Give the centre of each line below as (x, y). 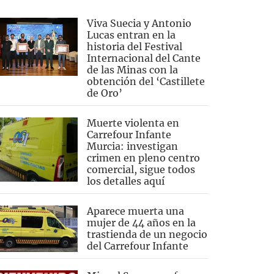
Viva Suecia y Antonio (139, 23)
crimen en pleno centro (143, 158)
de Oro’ (104, 93)
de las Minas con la (132, 70)
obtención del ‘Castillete (146, 81)
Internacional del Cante (143, 58)
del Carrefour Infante (137, 246)
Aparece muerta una (135, 211)
